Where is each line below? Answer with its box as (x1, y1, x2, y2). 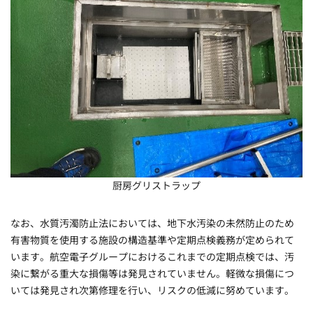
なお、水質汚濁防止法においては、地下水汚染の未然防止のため (10, 217, 294, 230)
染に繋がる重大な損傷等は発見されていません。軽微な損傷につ (10, 268, 294, 280)
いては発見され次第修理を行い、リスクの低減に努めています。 (10, 284, 294, 297)
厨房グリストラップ (112, 180, 201, 192)
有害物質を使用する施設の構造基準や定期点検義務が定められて (10, 234, 294, 247)
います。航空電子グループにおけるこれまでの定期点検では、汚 (10, 251, 294, 263)
